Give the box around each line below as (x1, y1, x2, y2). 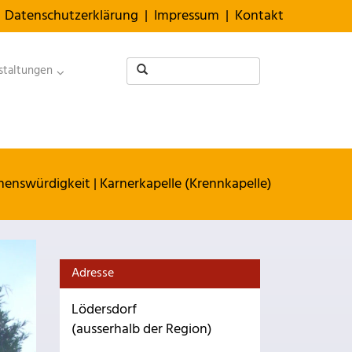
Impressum (154, 5, 219, 27)
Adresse (71, 263, 114, 284)
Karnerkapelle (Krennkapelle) (100, 173, 272, 196)
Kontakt (235, 5, 284, 27)
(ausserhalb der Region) (71, 318, 212, 341)
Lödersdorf (71, 299, 137, 321)
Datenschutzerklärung (5, 5, 138, 27)
